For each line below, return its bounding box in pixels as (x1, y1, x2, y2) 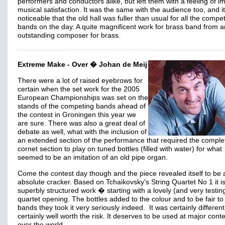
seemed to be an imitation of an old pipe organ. (18, 154, 168, 161)
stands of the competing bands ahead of (18, 102, 146, 110)
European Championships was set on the (18, 94, 148, 101)
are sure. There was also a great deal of (18, 120, 145, 127)
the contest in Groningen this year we (18, 111, 136, 119)
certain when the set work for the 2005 (18, 85, 140, 93)
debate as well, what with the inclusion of (18, 128, 147, 136)
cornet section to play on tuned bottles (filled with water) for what (18, 145, 222, 153)
